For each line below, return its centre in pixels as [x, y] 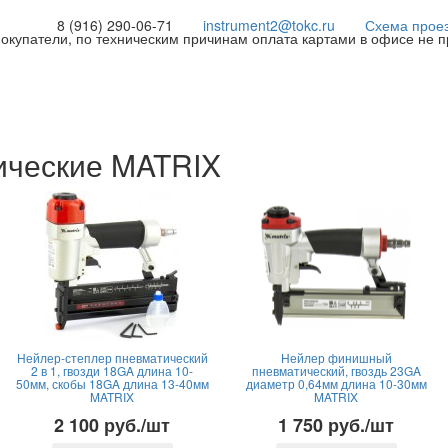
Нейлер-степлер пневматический [112, 357]
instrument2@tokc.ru [269, 25]
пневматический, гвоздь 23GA [336, 370]
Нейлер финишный [336, 357]
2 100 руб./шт [112, 425]
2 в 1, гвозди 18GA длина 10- [112, 370]
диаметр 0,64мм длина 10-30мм [336, 383]
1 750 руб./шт [336, 425]
